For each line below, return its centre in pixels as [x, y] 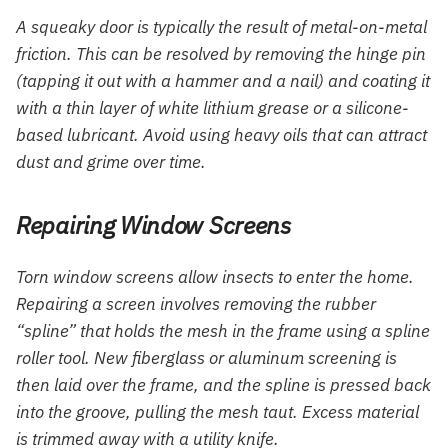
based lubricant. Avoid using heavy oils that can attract [221, 135]
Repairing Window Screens [153, 225]
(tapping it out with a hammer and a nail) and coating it [223, 81]
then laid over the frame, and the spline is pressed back [223, 385]
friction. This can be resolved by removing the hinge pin [221, 54]
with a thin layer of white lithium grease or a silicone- [212, 108]
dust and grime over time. [111, 162]
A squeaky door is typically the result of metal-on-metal [221, 27]
